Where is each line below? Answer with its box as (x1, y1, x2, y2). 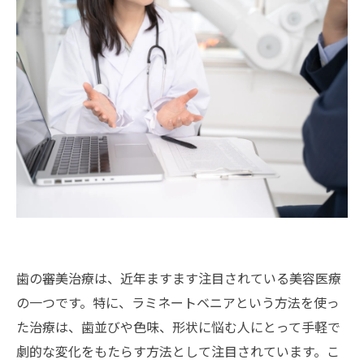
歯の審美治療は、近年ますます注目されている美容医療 (16, 268, 341, 288)
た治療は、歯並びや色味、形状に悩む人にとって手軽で (16, 317, 340, 336)
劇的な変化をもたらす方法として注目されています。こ (16, 341, 340, 361)
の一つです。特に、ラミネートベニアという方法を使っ (16, 292, 340, 312)
